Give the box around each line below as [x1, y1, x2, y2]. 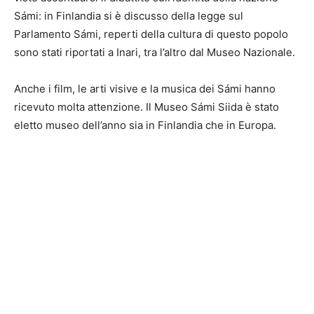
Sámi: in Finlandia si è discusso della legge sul [14, 9, 243, 23]
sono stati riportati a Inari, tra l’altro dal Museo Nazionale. [14, 46, 295, 60]
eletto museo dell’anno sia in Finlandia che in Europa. [14, 118, 276, 132]
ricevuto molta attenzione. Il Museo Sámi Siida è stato [14, 100, 279, 114]
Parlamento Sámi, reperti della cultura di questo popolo [14, 27, 288, 41]
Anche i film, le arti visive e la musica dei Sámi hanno [14, 82, 275, 96]
